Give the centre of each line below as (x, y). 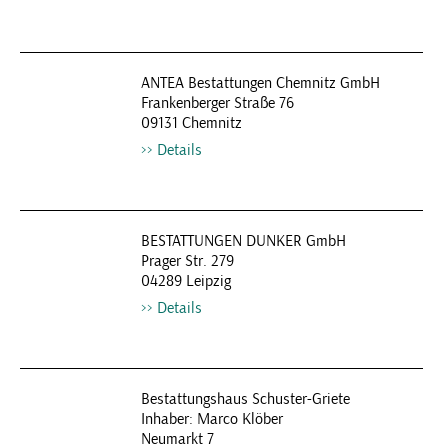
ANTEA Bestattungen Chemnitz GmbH (260, 83)
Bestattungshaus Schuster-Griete (245, 399)
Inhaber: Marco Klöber (211, 419)
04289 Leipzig (185, 281)
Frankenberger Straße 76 (217, 103)
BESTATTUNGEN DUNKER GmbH (243, 241)
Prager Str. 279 (187, 261)
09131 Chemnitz (191, 123)
